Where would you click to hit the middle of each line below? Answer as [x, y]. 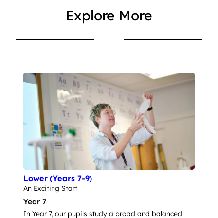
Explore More [109, 16]
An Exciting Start [50, 188]
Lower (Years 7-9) [58, 178]
